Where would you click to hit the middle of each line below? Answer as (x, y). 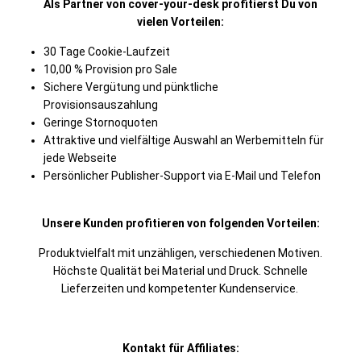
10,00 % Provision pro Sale (110, 69)
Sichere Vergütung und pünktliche (131, 87)
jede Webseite (80, 158)
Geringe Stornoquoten (101, 122)
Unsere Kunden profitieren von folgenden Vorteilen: (180, 223)
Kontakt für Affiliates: (180, 348)
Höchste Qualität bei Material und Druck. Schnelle (180, 271)
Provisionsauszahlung (101, 105)
